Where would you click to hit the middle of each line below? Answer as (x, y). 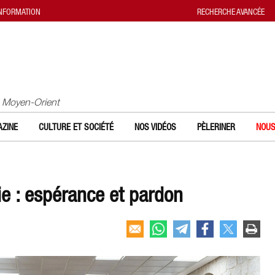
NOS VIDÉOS (155, 127)
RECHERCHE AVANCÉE (231, 12)
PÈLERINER (216, 127)
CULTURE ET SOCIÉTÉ (76, 127)
